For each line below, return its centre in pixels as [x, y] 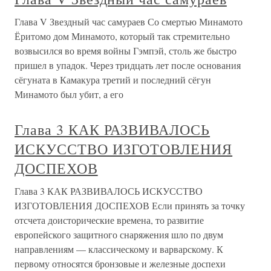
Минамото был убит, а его [69, 94]
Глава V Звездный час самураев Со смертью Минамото [129, 21]
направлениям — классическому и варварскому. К [119, 249]
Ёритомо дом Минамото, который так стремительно [122, 36]
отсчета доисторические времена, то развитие [109, 220]
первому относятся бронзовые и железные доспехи [120, 263]
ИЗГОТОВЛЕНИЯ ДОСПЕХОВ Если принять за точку [130, 205]
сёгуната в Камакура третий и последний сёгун [113, 79]
